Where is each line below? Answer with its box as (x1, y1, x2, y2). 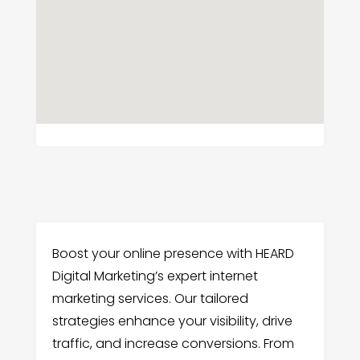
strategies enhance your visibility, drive (51, 312, 292, 331)
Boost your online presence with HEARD (51, 244, 294, 264)
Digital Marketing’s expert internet (51, 267, 258, 286)
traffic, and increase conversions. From (51, 334, 294, 354)
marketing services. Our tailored (51, 289, 248, 309)
